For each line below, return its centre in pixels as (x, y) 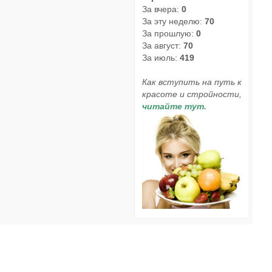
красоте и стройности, (192, 94)
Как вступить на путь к (192, 82)
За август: (163, 45)
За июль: (161, 57)
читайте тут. (174, 106)
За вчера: (162, 9)
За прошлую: (169, 33)
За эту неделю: (173, 21)
